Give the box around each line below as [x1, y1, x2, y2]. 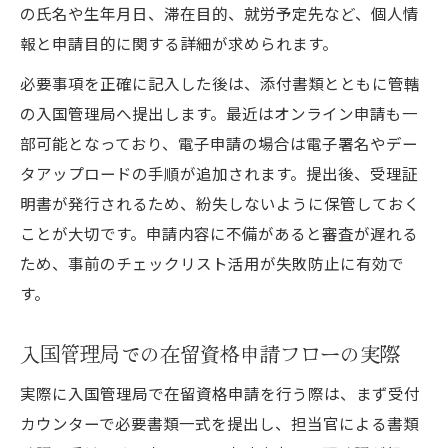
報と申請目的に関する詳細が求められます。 [20, 31, 338, 54]
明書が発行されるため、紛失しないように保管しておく [20, 191, 420, 214]
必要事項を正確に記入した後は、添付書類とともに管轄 [20, 71, 420, 94]
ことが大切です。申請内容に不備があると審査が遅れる [20, 221, 418, 244]
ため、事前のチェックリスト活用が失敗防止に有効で [20, 251, 404, 274]
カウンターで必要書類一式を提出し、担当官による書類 [20, 411, 419, 434]
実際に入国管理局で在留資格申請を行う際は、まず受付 [20, 381, 420, 404]
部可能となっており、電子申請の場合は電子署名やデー [20, 131, 418, 154]
